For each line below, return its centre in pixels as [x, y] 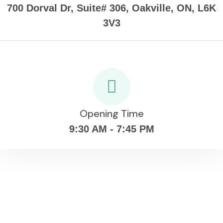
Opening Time [111, 113]
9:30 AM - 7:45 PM [111, 129]
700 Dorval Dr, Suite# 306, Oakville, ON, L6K [111, 8]
